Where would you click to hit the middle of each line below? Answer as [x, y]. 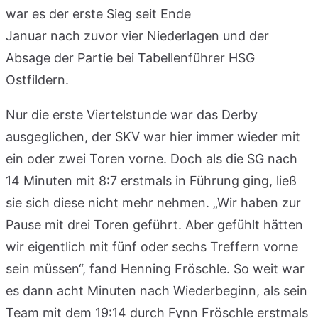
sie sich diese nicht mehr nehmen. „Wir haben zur [153, 202]
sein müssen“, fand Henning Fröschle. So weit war [155, 268]
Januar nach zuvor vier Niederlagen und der [137, 35]
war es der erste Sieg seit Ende [98, 13]
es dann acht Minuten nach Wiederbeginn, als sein [157, 290]
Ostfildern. [37, 79]
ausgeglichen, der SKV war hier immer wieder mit [153, 136]
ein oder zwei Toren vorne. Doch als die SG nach [152, 158]
